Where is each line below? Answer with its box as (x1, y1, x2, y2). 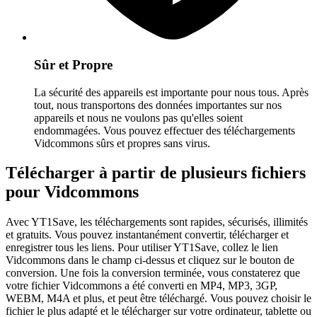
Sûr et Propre (34, 57, 113, 72)
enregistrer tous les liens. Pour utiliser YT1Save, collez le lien (6, 241, 278, 254)
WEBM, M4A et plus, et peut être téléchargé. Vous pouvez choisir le (6, 292, 311, 305)
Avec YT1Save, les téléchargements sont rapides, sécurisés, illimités (6, 216, 308, 229)
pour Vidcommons (6, 183, 139, 202)
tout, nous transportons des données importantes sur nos (34, 98, 282, 111)
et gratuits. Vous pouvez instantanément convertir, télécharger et (6, 229, 289, 241)
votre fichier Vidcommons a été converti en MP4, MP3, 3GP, (6, 279, 277, 292)
